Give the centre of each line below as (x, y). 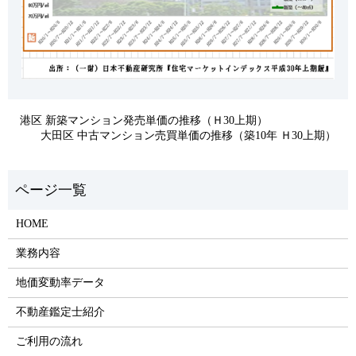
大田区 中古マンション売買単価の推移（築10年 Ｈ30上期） (188, 135)
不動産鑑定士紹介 (60, 311)
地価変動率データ (60, 282)
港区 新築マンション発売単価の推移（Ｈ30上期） (144, 120)
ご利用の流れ (49, 341)
